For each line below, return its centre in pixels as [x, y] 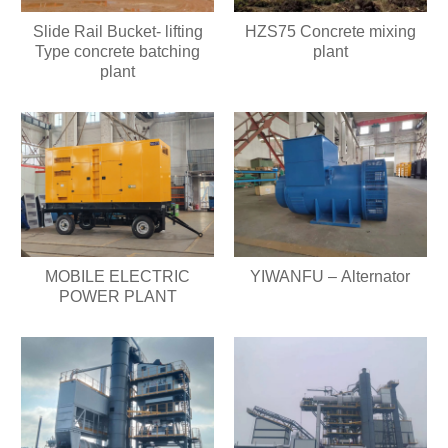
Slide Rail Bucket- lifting [117, 32]
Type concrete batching [118, 52]
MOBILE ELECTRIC [118, 276]
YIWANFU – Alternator [330, 276]
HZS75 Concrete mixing [330, 32]
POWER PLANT [117, 296]
